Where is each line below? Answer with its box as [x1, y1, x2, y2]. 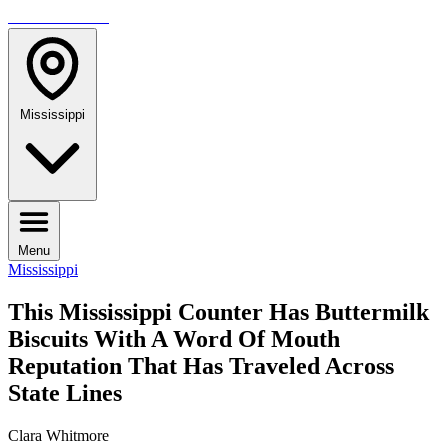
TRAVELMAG [8, 8, 109, 25]
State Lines [8, 379, 122, 406]
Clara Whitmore [8, 426, 109, 444]
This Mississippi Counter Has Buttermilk [8, 298, 429, 325]
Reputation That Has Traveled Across [8, 352, 394, 379]
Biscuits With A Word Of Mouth [8, 325, 340, 352]
